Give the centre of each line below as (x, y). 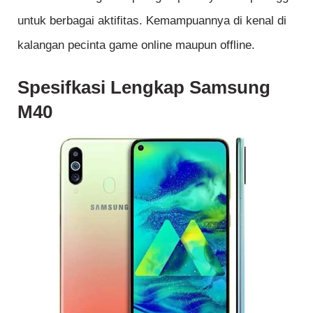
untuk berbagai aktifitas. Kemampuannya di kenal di (152, 21)
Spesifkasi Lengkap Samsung (144, 87)
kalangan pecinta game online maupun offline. (136, 45)
